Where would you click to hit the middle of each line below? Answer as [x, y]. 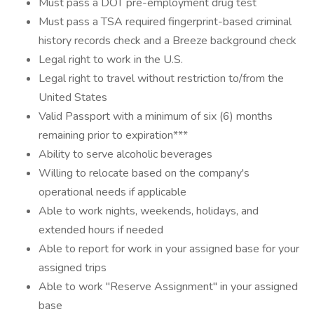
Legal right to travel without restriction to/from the [161, 78]
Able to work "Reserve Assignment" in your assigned [168, 287]
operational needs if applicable [112, 192]
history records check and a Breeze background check [168, 41]
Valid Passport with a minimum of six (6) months [156, 116]
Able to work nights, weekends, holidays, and [149, 211]
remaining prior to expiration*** [113, 135]
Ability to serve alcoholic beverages [125, 154]
